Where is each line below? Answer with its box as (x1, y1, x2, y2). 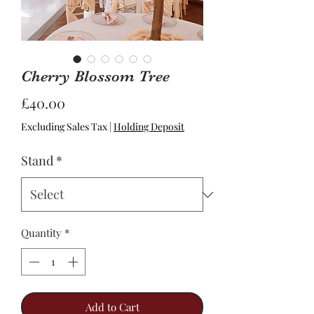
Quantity (21, 226, 62, 240)
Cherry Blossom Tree (21, 67, 170, 85)
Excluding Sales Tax (21, 120, 107, 133)
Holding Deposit (114, 120, 184, 133)
